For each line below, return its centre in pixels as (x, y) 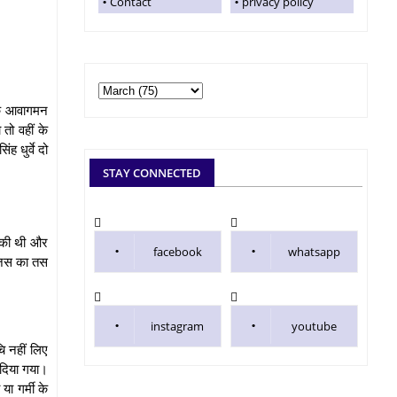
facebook (177, 252)
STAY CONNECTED (152, 173)
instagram (177, 326)
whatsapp (314, 252)
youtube (314, 326)
